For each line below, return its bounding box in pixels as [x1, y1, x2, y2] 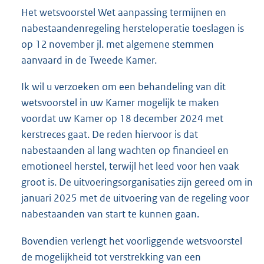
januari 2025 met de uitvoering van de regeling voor [21, 192, 249, 205]
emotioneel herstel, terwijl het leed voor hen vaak [21, 160, 239, 173]
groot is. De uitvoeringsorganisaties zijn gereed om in [21, 176, 253, 189]
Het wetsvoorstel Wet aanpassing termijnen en [21, 6, 226, 19]
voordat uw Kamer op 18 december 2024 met [21, 112, 223, 126]
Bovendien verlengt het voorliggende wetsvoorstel [21, 234, 242, 247]
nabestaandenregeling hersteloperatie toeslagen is [21, 22, 244, 35]
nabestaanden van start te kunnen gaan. [21, 207, 199, 221]
